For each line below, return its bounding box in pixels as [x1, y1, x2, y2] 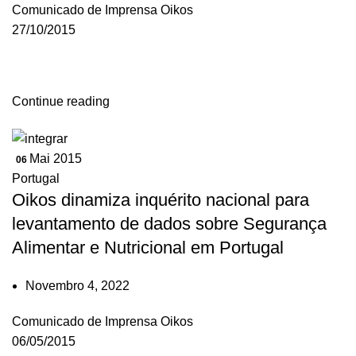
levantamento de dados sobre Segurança [12, 213, 327, 234]
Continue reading [12, 95, 110, 109]
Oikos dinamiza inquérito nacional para [12, 189, 309, 210]
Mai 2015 [29, 151, 82, 165]
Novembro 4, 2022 [25, 278, 130, 292]
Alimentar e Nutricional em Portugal [12, 237, 284, 257]
